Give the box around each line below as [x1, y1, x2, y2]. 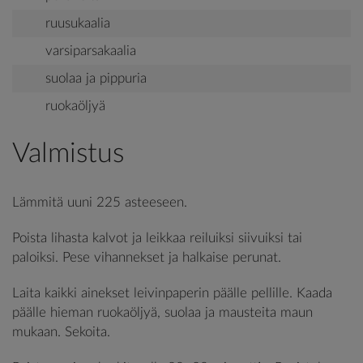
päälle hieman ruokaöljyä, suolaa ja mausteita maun [12, 305, 313, 320]
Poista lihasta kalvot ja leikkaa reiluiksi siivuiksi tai [12, 231, 302, 246]
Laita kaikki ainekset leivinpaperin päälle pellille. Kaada [12, 286, 332, 301]
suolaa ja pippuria [45, 71, 147, 86]
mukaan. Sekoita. [12, 325, 110, 340]
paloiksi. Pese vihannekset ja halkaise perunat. [12, 250, 281, 265]
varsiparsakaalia [45, 44, 136, 58]
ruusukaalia [45, 16, 110, 31]
